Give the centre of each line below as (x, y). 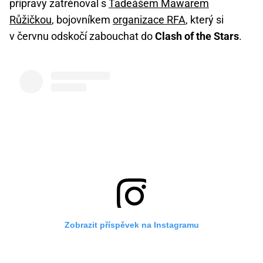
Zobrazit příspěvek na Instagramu (131, 225)
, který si (205, 19)
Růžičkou (31, 19)
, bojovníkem (82, 19)
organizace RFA (149, 19)
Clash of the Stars (197, 36)
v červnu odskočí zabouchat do (82, 36)
